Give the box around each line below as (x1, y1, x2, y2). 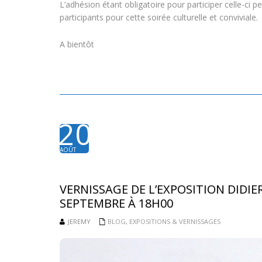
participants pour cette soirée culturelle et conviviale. (60, 12, 258, 23)
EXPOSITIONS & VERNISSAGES (129, 217, 220, 226)
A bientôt (60, 39, 94, 50)
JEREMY (68, 217, 91, 226)
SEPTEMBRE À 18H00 (60, 195, 173, 211)
